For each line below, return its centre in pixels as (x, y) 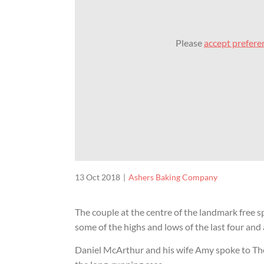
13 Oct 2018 (98, 177)
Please (189, 42)
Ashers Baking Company (173, 177)
